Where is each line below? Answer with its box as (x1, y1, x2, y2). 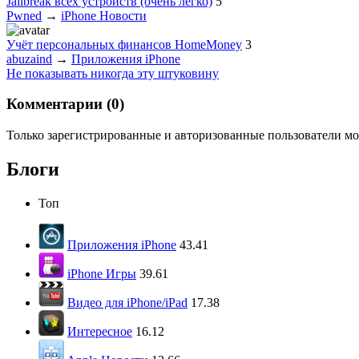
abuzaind (6, 51, 52, 66)
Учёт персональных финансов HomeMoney (6, 37, 242, 51)
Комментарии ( (6, 95, 111, 113)
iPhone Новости (61, 8, 147, 22)
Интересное (67, 325, 132, 338)
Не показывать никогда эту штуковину (6, 66, 219, 80)
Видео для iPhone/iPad (67, 296, 188, 309)
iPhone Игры (67, 267, 136, 280)
